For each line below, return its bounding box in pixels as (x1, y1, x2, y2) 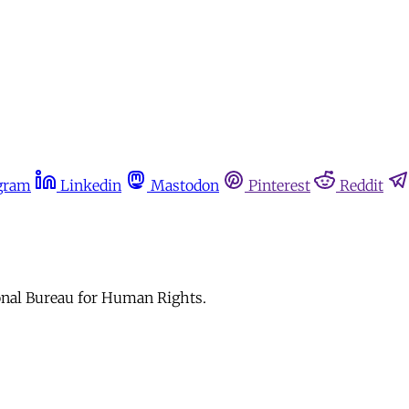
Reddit (340, 176, 383, 194)
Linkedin (60, 176, 121, 194)
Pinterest (248, 176, 310, 194)
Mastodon (151, 176, 219, 194)
